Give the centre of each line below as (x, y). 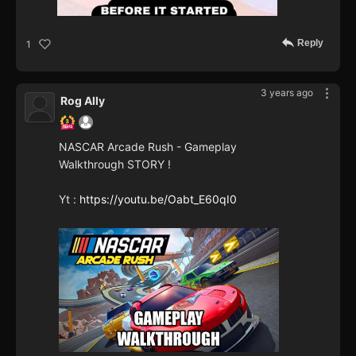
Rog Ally (83, 101)
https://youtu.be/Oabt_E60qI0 (158, 199)
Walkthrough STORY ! (115, 164)
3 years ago (287, 93)
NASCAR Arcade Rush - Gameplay (148, 147)
